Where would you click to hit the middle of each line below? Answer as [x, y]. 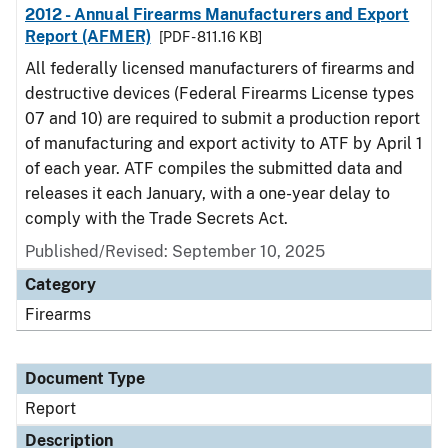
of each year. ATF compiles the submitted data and [214, 168]
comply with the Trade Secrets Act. [156, 218]
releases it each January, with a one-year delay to [207, 193]
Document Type [85, 378]
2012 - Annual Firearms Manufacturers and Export [217, 14]
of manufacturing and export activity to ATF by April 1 [224, 143]
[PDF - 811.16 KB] [210, 37]
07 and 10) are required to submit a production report [222, 118]
